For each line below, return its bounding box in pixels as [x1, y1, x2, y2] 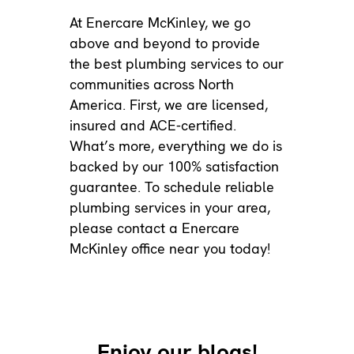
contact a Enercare [117, 218, 240, 237]
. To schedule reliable [137, 177, 275, 196]
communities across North [70, 74, 235, 93]
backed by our [70, 156, 168, 175]
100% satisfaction [168, 156, 280, 175]
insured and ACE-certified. [70, 115, 237, 134]
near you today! [165, 239, 271, 258]
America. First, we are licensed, [70, 95, 269, 114]
